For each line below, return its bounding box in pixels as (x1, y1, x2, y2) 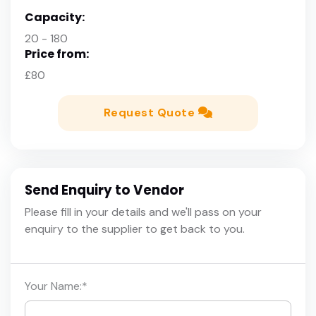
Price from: (25, 45, 89, 62)
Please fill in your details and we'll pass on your (25, 204, 262, 219)
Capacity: (25, 8, 85, 25)
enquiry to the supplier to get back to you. (25, 221, 245, 236)
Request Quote (103, 105, 198, 121)
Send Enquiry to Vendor (25, 181, 184, 199)
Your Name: (25, 278, 82, 293)
